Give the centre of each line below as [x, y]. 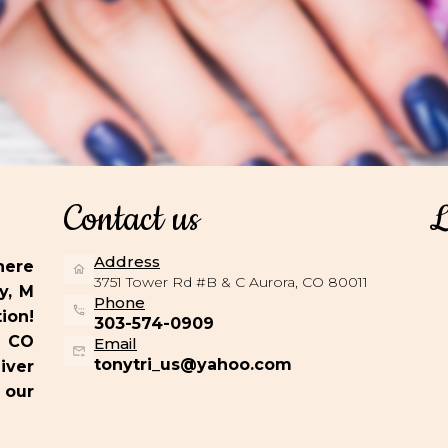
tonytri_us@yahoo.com [193, 364]
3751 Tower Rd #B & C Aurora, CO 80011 [231, 282]
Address [127, 261]
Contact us [131, 219]
